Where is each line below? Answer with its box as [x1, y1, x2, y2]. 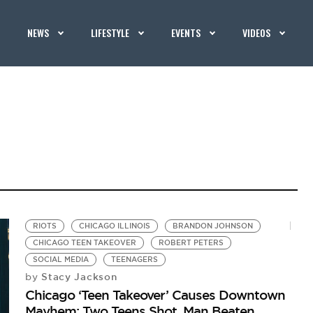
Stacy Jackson [38, 270, 117, 283]
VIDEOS [242, 25, 271, 40]
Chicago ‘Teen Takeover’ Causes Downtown [25, 286, 286, 303]
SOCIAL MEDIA [33, 255, 89, 264]
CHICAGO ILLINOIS [79, 221, 151, 231]
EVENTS [171, 25, 201, 40]
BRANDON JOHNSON [173, 221, 254, 231]
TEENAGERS [111, 255, 159, 264]
